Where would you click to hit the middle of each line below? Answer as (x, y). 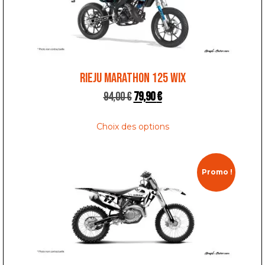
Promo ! (217, 172)
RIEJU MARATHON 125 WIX (132, 78)
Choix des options (132, 126)
